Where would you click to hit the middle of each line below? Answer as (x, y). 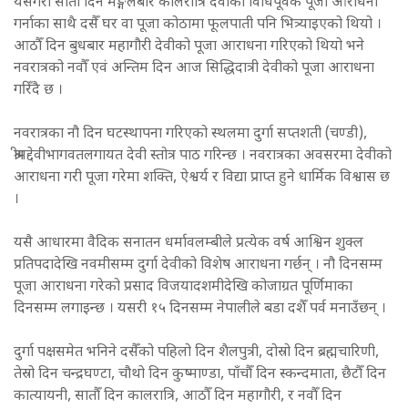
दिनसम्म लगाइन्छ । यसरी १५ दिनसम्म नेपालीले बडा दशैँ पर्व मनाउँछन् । (200, 309)
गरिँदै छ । (40, 90)
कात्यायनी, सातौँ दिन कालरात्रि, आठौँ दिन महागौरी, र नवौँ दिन (178, 396)
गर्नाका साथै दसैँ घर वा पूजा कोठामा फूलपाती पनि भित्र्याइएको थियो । (198, 25)
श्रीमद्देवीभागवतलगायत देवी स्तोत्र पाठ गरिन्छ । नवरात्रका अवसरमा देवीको (203, 156)
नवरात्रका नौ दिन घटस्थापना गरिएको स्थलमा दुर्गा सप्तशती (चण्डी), (190, 134)
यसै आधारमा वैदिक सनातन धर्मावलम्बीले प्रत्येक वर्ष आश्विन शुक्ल (189, 243)
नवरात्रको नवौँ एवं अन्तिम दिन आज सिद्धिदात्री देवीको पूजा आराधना (194, 68)
